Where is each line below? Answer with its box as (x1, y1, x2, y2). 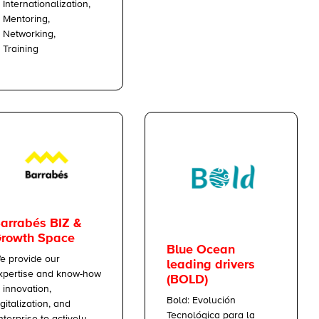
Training (3, 43, 38, 54)
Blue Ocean (167, 243, 235, 256)
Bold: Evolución (167, 295, 236, 305)
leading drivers (167, 258, 255, 271)
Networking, (3, 28, 56, 39)
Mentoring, (3, 14, 50, 24)
